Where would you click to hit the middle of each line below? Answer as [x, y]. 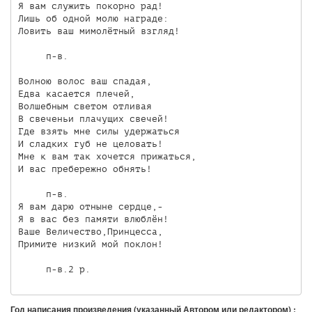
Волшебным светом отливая [85, 106]
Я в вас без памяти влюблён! [93, 219]
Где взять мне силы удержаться [99, 131]
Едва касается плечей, [76, 93]
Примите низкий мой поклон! [90, 244]
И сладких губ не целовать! [90, 143]
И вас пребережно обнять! [85, 169]
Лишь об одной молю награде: [93, 18]
